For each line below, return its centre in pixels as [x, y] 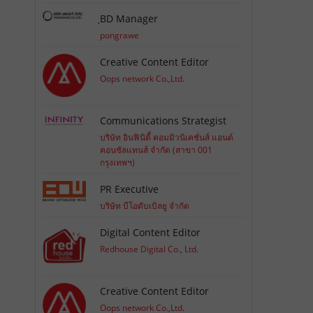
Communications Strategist [163, 121]
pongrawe [120, 35]
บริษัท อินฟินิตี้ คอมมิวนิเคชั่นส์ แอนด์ [167, 138]
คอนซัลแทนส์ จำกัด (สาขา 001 [156, 150]
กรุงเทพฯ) [118, 163]
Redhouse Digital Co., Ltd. [150, 249]
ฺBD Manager [129, 18]
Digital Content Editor [151, 233]
